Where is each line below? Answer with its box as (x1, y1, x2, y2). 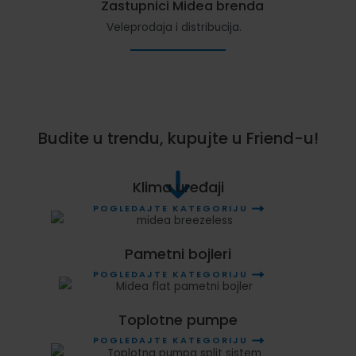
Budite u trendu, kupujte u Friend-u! (37, 127, 319, 149)
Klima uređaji (132, 177, 224, 198)
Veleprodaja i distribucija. (106, 20, 242, 35)
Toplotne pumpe (118, 309, 238, 330)
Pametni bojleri (125, 243, 231, 264)
